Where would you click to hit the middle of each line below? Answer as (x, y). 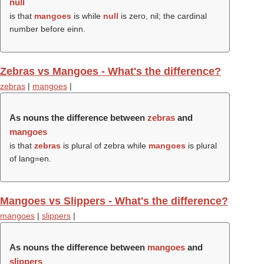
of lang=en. (30, 159)
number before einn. (47, 29)
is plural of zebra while (105, 146)
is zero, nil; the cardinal (163, 16)
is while (87, 16)
